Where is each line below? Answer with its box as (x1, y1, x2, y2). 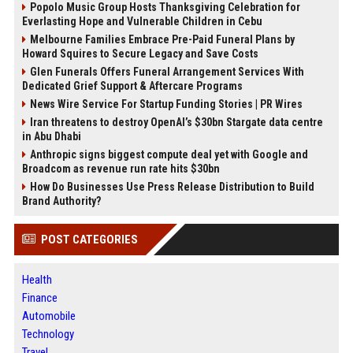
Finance (21, 291, 58, 306)
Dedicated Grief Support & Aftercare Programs (21, 80, 243, 93)
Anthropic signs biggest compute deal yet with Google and (29, 148, 308, 162)
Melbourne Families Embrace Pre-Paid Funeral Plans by (29, 33, 295, 46)
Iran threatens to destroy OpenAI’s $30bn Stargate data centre (29, 116, 323, 129)
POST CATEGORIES (40, 232, 138, 247)
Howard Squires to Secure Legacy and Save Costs (21, 47, 258, 61)
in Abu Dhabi (21, 130, 81, 143)
